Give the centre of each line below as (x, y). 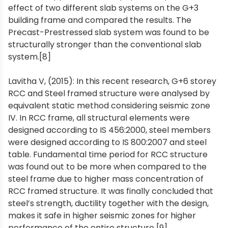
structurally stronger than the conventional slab (105, 44)
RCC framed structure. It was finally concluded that (111, 191)
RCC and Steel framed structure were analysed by (109, 93)
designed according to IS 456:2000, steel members (109, 130)
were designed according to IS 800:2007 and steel (107, 142)
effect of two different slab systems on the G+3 (103, 8)
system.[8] (30, 56)
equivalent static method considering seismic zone (109, 105)
